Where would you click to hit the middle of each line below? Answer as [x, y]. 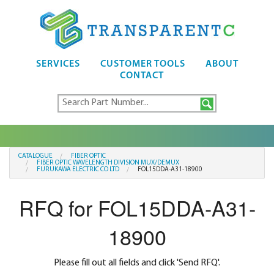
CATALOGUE [35, 156]
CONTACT [142, 76]
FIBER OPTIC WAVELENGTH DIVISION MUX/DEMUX [108, 163]
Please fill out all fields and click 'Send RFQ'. [137, 263]
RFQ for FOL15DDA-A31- [137, 208]
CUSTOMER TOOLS [143, 64]
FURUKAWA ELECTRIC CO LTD [78, 170]
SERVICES [58, 64]
